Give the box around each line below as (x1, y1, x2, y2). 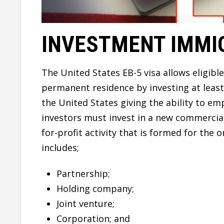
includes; (41, 141, 79, 153)
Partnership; (56, 167, 110, 179)
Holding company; (56, 182, 134, 194)
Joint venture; (56, 197, 114, 209)
